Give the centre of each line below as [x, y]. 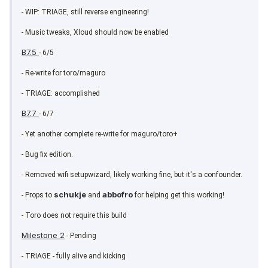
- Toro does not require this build [74, 216]
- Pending [80, 236]
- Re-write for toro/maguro [63, 73]
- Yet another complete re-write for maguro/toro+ [100, 134]
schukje [70, 195]
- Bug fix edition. [47, 155]
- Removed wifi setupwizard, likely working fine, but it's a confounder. [132, 175]
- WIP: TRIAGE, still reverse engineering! [85, 12]
